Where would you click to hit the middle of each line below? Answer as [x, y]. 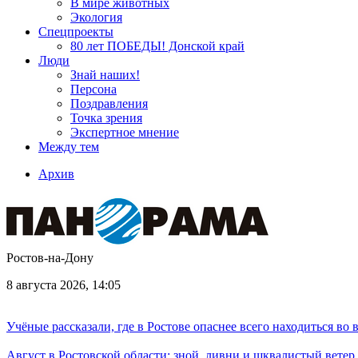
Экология [96, 17]
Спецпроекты [76, 32]
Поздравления [109, 103]
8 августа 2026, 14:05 [64, 285]
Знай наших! [105, 75]
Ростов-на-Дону [50, 258]
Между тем [69, 147]
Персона [93, 89]
